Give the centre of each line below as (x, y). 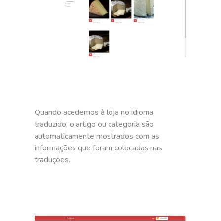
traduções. (53, 160)
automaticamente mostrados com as (97, 136)
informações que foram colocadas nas (99, 148)
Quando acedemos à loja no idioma (94, 113)
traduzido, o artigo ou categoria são (94, 125)
